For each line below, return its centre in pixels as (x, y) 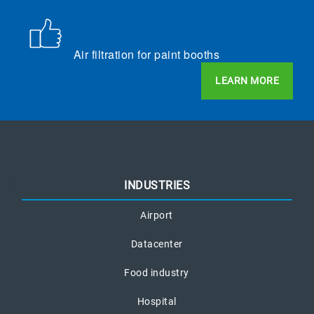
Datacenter (157, 244)
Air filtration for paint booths (146, 54)
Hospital (157, 301)
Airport (157, 215)
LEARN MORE (247, 80)
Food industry (157, 272)
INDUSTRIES (157, 185)
